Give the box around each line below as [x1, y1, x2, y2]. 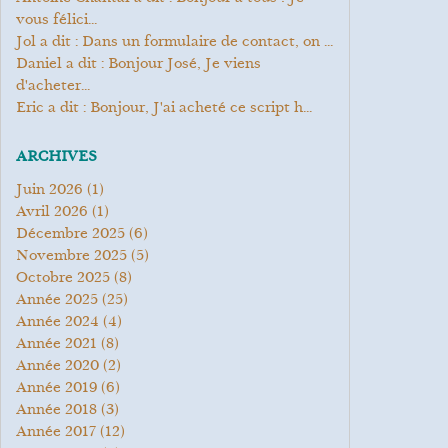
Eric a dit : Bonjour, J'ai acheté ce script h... [26, 97, 312, 119]
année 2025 [27, 289, 98, 311]
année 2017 [27, 421, 96, 443]
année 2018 [27, 399, 97, 421]
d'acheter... [16, 75, 90, 97]
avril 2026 [26, 201, 88, 223]
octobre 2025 [28, 267, 110, 289]
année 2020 [27, 355, 99, 377]
